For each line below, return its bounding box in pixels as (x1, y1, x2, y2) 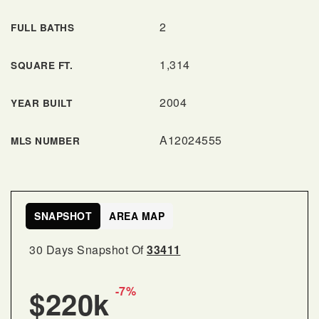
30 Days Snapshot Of (29, 241, 147, 258)
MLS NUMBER (11, 134, 80, 147)
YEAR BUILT (11, 96, 72, 110)
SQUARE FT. (11, 58, 73, 72)
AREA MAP (109, 209, 164, 223)
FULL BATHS (11, 21, 74, 34)
